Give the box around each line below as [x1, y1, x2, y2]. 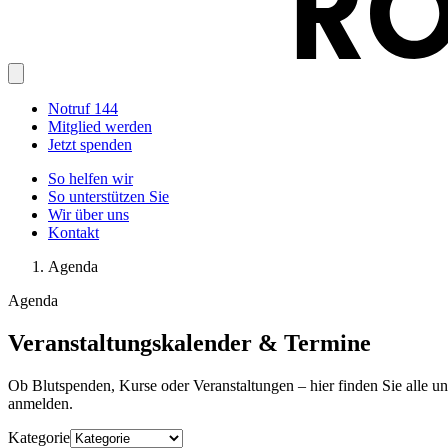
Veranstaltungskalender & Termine [8, 330, 371, 357]
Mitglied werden [48, 118, 152, 136]
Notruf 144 [48, 100, 118, 118]
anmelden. [8, 395, 73, 413]
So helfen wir [48, 170, 133, 188]
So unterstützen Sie [48, 188, 169, 206]
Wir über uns [48, 206, 129, 224]
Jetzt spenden [48, 136, 132, 154]
